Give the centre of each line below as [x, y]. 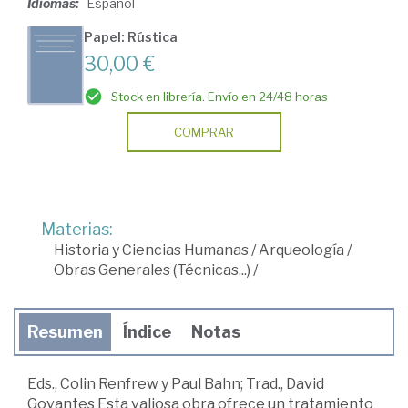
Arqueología [301, 250]
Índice [147, 332]
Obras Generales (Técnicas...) [152, 270]
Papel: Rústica [131, 37]
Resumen [65, 332]
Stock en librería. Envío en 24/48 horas [219, 97]
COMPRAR [204, 133]
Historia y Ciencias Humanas [151, 250]
